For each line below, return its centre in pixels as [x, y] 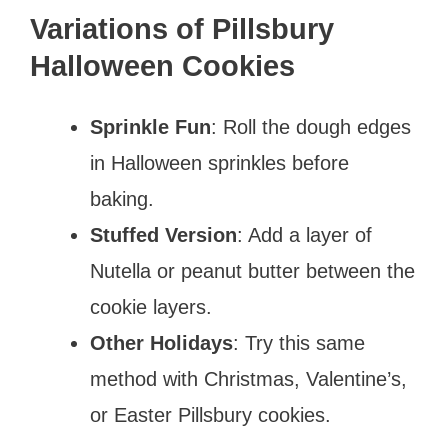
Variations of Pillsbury [182, 28]
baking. [122, 198]
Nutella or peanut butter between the [252, 270]
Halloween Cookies [162, 65]
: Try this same [299, 342]
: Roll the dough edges [311, 126]
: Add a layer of [304, 234]
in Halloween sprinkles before [219, 162]
